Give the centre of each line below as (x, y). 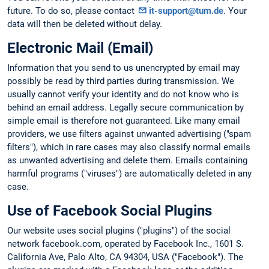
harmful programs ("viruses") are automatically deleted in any (129, 174)
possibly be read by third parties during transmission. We (121, 81)
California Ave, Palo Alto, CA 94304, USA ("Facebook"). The (125, 257)
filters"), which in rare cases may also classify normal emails (129, 147)
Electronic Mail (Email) (80, 48)
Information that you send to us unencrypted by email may (123, 68)
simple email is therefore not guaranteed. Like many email (124, 121)
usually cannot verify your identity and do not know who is (123, 95)
